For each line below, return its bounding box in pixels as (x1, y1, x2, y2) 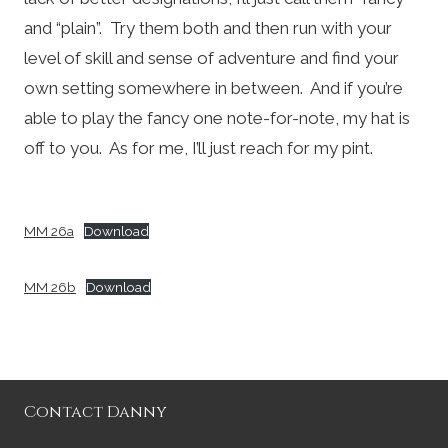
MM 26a (24, 222, 74, 239)
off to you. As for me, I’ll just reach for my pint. (24, 137, 373, 158)
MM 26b (24, 278, 76, 295)
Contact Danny (24, 401, 167, 423)
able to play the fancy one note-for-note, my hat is (24, 107, 410, 128)
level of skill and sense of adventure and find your (24, 47, 399, 68)
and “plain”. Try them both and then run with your (24, 17, 392, 38)
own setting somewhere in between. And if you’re (24, 77, 403, 98)
